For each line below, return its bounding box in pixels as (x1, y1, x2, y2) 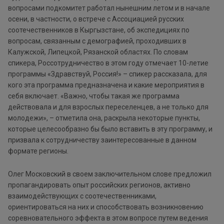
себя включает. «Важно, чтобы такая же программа (8, 92, 179, 100)
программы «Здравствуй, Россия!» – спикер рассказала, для (8, 70, 207, 78)
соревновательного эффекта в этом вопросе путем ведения (8, 214, 208, 222)
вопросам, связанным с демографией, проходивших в (8, 37, 186, 45)
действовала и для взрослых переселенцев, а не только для (8, 103, 208, 111)
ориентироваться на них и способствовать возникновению (8, 203, 203, 211)
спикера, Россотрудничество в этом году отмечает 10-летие (8, 59, 208, 67)
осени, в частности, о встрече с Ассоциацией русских (8, 15, 184, 23)
